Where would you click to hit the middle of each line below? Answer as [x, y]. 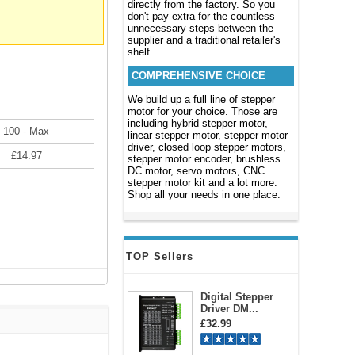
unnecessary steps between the [200, 28]
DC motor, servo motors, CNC [196, 171]
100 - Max [26, 131]
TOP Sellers [160, 256]
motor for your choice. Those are [202, 111]
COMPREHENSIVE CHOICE [198, 76]
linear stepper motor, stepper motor [208, 135]
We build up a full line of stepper [201, 99]
